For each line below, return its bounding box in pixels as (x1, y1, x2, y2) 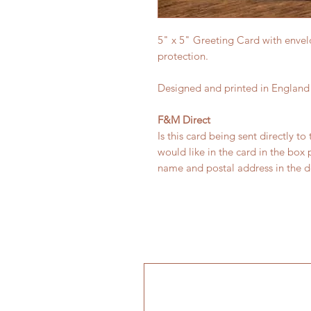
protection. (158, 49, 208, 62)
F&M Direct (158, 113, 210, 126)
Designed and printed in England (158, 81, 310, 94)
